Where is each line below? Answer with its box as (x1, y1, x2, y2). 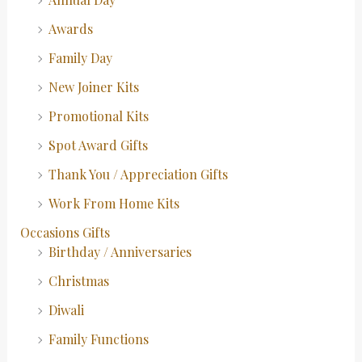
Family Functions (48, 330, 149, 348)
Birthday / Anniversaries (48, 243, 192, 261)
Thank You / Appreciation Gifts (48, 166, 228, 183)
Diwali (48, 301, 84, 319)
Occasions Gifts (19, 224, 110, 242)
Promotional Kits (48, 107, 149, 125)
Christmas (48, 272, 109, 290)
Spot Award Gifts (48, 137, 148, 154)
